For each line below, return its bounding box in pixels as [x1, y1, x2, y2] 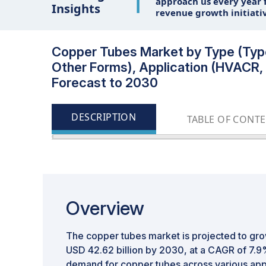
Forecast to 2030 [52, 75, 158, 90]
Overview [66, 197, 144, 220]
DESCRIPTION [71, 110, 137, 123]
